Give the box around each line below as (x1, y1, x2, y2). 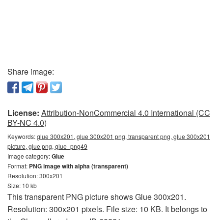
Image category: (7, 151, 52, 160)
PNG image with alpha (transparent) (29, 161, 128, 170)
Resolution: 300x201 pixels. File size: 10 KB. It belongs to (7, 203, 207, 215)
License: (7, 107, 39, 118)
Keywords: (7, 132, 37, 140)
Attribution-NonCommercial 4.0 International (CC (41, 107, 210, 118)
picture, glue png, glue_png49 (7, 141, 87, 150)
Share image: (7, 65, 54, 77)
